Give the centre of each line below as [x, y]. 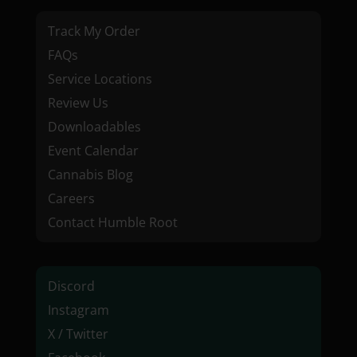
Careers [71, 199]
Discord [71, 286]
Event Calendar [93, 151]
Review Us [78, 103]
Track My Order [94, 31]
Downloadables [94, 127]
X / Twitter [78, 334]
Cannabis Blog [90, 175]
